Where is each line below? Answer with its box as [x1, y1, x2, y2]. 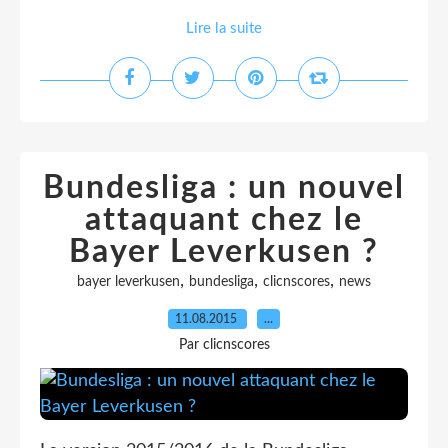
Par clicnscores [178, 338, 270, 352]
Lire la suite [186, 21, 262, 36]
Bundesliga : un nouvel [43, 172, 405, 204]
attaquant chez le [85, 204, 363, 236]
